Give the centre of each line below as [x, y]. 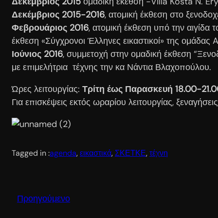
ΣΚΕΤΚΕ [130, 153]
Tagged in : [31, 153]
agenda [63, 153]
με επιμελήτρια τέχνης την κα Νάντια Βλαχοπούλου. [111, 67]
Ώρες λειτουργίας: [47, 89]
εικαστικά [96, 153]
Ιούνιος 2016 [37, 54]
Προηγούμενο [44, 198]
